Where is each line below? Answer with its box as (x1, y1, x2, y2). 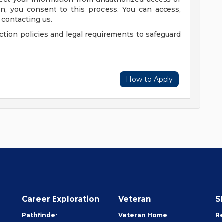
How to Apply (126, 75, 173, 84)
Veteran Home (118, 211, 167, 219)
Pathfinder (22, 211, 58, 219)
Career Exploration (22, 194, 100, 204)
